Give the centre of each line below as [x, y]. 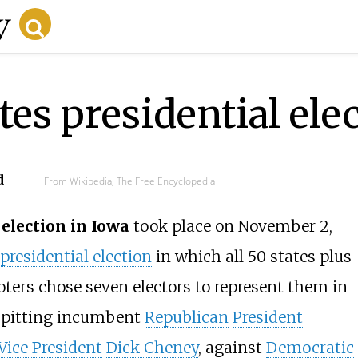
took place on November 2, [231, 227]
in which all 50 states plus [251, 257]
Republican [186, 318]
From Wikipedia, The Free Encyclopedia [129, 181]
